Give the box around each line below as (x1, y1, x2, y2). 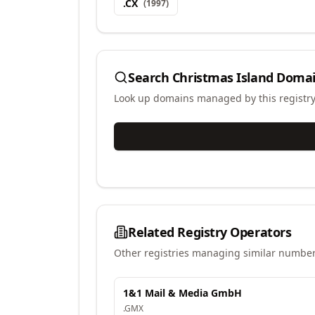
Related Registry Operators (128, 224, 292, 240)
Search (128, 69, 172, 86)
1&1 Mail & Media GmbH (123, 286, 242, 300)
